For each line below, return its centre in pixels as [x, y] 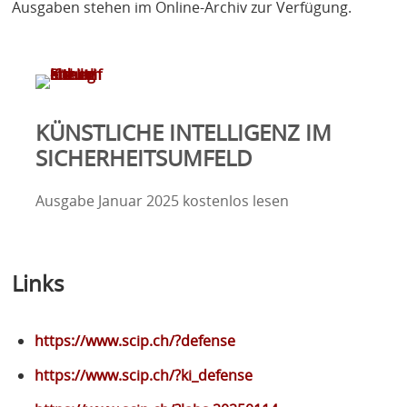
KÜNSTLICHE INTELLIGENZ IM [183, 132]
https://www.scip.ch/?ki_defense [144, 376]
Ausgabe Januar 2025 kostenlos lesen [162, 200]
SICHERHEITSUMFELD [144, 157]
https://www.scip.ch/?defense [135, 341]
